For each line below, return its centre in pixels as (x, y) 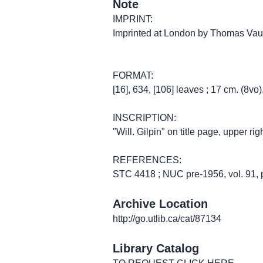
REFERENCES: (147, 160)
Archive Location (160, 204)
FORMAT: (133, 75)
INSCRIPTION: (144, 118)
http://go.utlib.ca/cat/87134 (167, 219)
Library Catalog (156, 248)
